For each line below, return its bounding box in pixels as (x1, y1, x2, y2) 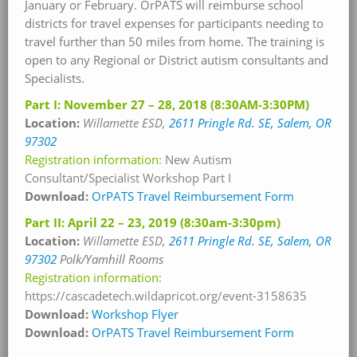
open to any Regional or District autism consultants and (25, 51, 328, 69)
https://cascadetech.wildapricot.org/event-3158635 (25, 287, 307, 304)
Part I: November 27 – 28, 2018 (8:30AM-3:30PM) (25, 96, 309, 113)
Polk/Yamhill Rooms (60, 250, 163, 268)
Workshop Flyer (92, 305, 178, 323)
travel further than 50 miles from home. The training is (25, 33, 324, 50)
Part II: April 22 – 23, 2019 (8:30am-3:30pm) (25, 214, 280, 231)
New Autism (165, 151, 232, 168)
